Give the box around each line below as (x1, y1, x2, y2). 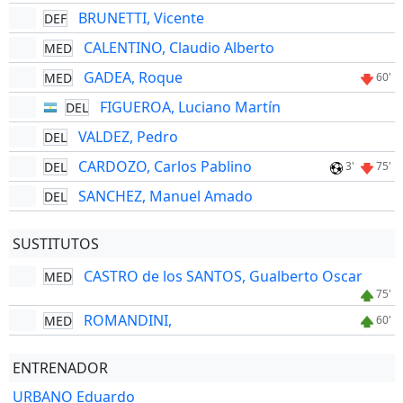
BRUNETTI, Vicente (77, 8, 204, 28)
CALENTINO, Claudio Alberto (83, 38, 274, 58)
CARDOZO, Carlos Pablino (77, 157, 252, 176)
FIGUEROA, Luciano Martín (99, 97, 281, 117)
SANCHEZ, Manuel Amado (77, 186, 253, 206)
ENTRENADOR (12, 358, 108, 378)
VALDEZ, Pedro (77, 127, 178, 147)
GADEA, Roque (83, 67, 183, 87)
